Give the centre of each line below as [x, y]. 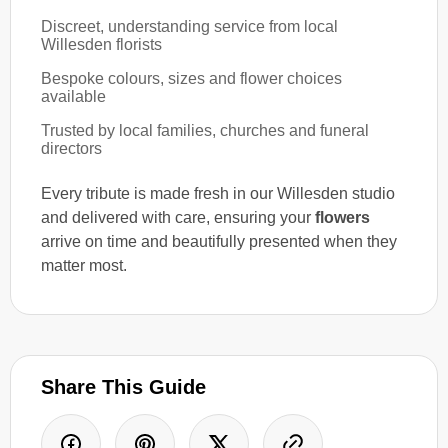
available [73, 96]
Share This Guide [123, 386]
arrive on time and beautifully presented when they [219, 241]
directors [71, 148]
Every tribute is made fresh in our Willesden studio [218, 193]
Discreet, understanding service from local [189, 26]
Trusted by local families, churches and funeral [205, 130]
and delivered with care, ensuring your [178, 217]
